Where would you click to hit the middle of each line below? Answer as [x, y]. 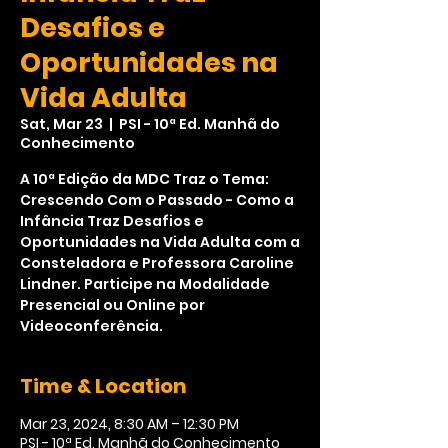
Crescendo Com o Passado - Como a [157, 200]
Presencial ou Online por [112, 305]
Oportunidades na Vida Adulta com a [160, 242]
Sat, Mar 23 [61, 124]
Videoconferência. [91, 326]
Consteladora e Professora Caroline [157, 263]
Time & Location [103, 386]
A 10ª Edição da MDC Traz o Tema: [144, 179]
